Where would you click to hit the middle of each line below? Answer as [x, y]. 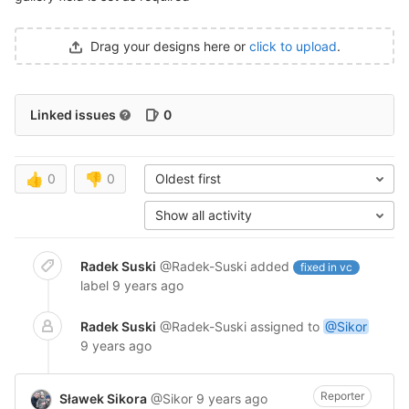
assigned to [287, 326]
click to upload [293, 46]
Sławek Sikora [103, 399]
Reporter [342, 396]
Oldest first [188, 178]
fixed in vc [326, 267]
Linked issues [73, 115]
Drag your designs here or [170, 46]
